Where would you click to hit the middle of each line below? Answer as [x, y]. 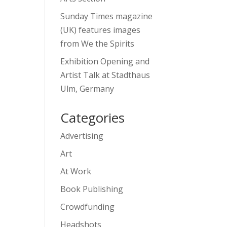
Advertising [82, 136]
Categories [93, 118]
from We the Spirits [98, 44]
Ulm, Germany [87, 89]
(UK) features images [101, 30]
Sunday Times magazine [107, 16]
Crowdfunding [88, 207]
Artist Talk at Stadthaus [105, 75]
